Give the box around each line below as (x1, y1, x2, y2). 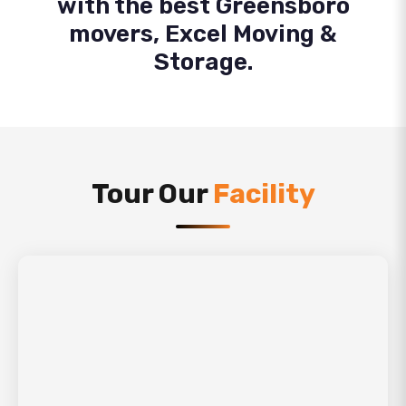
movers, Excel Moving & (69, 20, 337, 48)
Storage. (153, 48, 253, 76)
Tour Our (91, 178, 213, 210)
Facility (212, 178, 315, 210)
